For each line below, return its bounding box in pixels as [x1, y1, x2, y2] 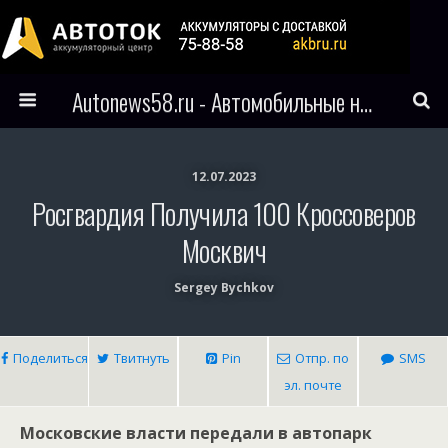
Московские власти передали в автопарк [20, 422, 372, 444]
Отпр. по [295, 349, 349, 367]
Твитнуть [113, 349, 170, 367]
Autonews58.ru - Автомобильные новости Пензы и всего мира [359, 83, 372, 119]
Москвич [182, 229, 266, 271]
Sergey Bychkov [174, 279, 274, 296]
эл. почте [284, 376, 342, 394]
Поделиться [12, 349, 88, 367]
